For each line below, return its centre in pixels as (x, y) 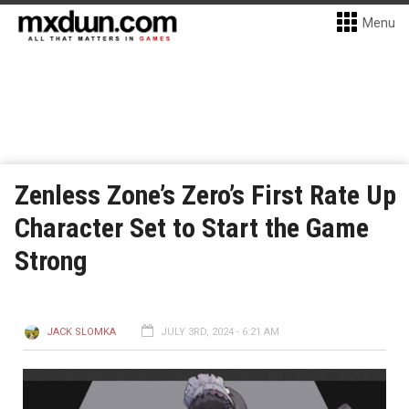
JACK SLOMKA (81, 332)
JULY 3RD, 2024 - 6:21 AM (220, 332)
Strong (51, 261)
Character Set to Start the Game (192, 228)
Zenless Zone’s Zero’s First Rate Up (205, 195)
